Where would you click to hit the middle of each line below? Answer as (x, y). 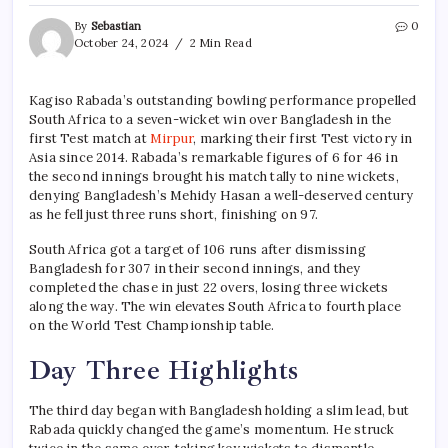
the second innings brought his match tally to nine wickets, (214, 177)
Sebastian (116, 26)
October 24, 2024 (122, 43)
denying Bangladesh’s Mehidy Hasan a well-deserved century (221, 196)
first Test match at (89, 139)
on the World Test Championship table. (152, 326)
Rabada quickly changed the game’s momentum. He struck (212, 430)
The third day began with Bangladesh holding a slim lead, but (219, 411)
